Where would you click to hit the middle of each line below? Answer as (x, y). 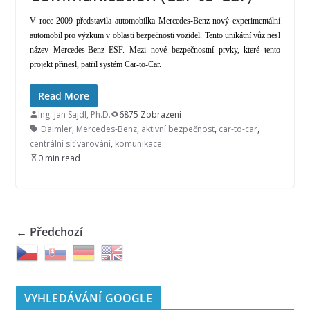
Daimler (56, 129)
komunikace (138, 143)
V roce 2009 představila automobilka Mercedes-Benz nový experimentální (155, 20)
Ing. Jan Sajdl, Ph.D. (74, 114)
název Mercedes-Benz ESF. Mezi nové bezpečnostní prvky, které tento (155, 49)
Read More (63, 95)
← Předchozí (49, 231)
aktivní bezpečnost (177, 129)
